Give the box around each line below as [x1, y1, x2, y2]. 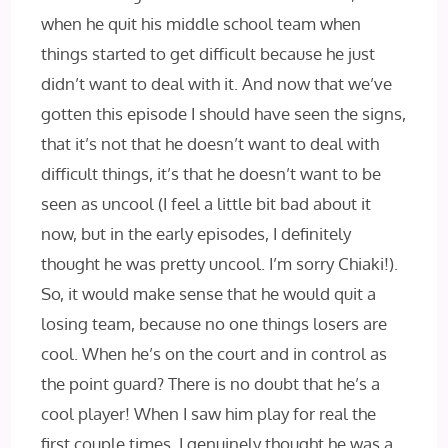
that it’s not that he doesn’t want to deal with [41, 133, 380, 155]
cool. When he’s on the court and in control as [41, 343, 388, 365]
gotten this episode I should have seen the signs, [41, 103, 407, 125]
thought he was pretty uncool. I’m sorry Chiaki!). [41, 253, 399, 275]
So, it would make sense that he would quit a [41, 283, 377, 305]
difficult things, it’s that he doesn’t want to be [41, 163, 382, 185]
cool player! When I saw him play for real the [41, 403, 377, 425]
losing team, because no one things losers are [41, 313, 388, 335]
